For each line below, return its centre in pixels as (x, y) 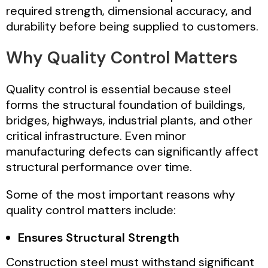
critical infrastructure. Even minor (96, 135)
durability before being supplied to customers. (132, 26)
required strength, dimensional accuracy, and (129, 10)
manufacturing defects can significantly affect (132, 151)
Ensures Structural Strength (99, 237)
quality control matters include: (91, 210)
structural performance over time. (99, 167)
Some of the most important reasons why (121, 194)
